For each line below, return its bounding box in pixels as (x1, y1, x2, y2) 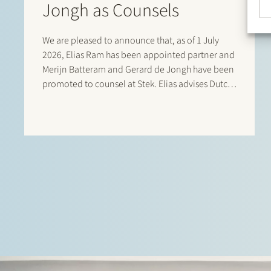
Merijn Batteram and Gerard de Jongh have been (42, 63, 234, 77)
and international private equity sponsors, (42, 92, 209, 106)
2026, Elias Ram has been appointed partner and (42, 48, 235, 62)
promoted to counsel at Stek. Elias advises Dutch (42, 77, 232, 91)
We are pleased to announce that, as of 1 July (42, 34, 219, 48)
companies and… (42, 121, 113, 135)
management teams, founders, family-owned (42, 106, 221, 120)
